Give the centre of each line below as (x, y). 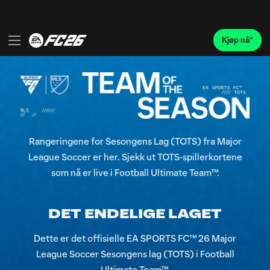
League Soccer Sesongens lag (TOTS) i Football (135, 254)
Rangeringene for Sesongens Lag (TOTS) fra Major (135, 142)
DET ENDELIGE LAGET (135, 215)
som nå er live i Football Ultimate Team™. (135, 173)
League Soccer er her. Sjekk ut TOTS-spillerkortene (135, 158)
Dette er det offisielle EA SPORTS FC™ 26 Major (135, 238)
